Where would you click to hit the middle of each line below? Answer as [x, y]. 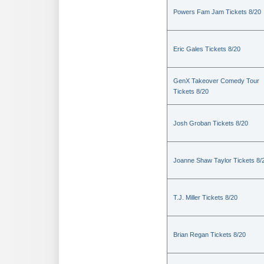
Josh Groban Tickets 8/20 [211, 123]
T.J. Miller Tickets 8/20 [205, 198]
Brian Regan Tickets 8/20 [209, 235]
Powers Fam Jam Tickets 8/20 [217, 12]
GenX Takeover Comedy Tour [216, 81]
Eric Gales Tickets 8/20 [207, 49]
